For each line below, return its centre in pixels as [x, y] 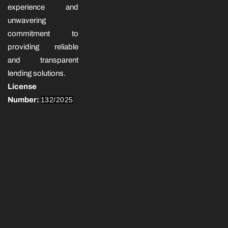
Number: [24, 99]
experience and [43, 7]
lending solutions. [37, 73]
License [22, 86]
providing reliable [43, 47]
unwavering [27, 20]
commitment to [43, 33]
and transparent [43, 60]
